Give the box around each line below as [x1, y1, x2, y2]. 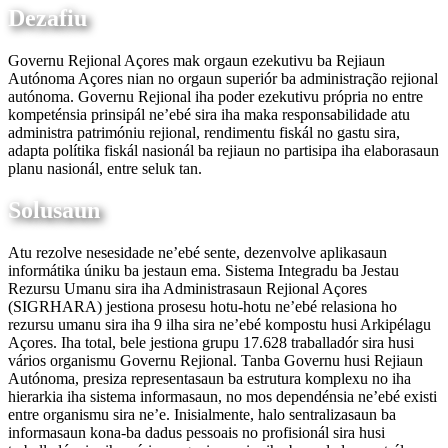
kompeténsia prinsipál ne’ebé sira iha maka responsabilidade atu [8, 105, 410, 123]
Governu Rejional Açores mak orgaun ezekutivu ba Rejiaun [8, 51, 385, 69]
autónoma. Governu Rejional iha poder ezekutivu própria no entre [8, 87, 423, 105]
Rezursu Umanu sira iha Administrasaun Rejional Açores [8, 280, 367, 298]
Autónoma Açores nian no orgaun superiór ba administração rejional [8, 69, 438, 87]
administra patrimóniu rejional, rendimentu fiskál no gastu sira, [8, 123, 400, 141]
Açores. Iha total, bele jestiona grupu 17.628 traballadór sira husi [8, 334, 414, 352]
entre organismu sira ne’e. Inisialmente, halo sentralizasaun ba [8, 406, 396, 424]
